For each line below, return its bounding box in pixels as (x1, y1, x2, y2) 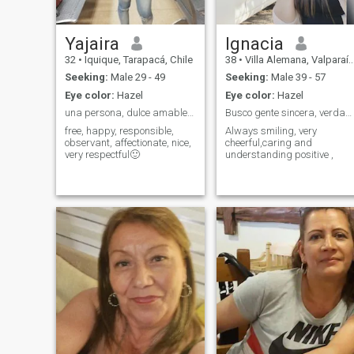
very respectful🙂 (64, 148, 140, 160)
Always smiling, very (224, 124, 317, 137)
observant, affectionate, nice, (64, 136, 191, 149)
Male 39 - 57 (268, 71, 326, 84)
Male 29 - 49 (107, 71, 165, 84)
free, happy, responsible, (64, 124, 174, 137)
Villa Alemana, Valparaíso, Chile (242, 53, 348, 66)
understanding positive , (224, 148, 333, 160)
